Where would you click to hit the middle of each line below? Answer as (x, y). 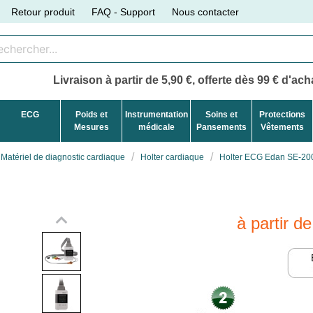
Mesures (91, 127)
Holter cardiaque (172, 157)
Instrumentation (156, 114)
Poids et (91, 114)
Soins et (221, 114)
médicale (156, 127)
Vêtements (282, 127)
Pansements (221, 127)
